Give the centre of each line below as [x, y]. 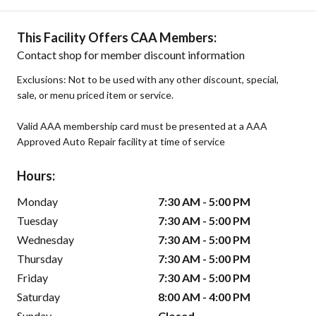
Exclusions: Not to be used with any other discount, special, [148, 79]
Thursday [40, 258]
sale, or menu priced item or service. [95, 95]
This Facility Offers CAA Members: [117, 37]
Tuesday [37, 220]
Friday [32, 277]
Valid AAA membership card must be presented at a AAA [142, 126]
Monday [37, 201]
